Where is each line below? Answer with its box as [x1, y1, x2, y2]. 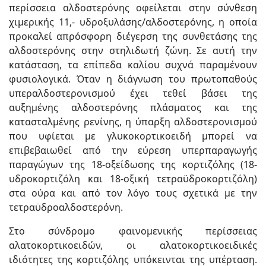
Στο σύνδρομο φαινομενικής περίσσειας [9, 224, 257, 237]
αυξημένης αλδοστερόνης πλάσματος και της [9, 100, 257, 114]
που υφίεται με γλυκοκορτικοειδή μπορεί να [9, 129, 257, 142]
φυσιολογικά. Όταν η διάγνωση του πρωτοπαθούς [9, 72, 257, 85]
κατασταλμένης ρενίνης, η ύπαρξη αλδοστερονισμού [9, 115, 257, 128]
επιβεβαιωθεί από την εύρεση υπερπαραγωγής [9, 143, 257, 157]
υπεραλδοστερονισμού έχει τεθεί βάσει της [9, 86, 257, 100]
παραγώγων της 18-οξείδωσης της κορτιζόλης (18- [9, 157, 257, 171]
